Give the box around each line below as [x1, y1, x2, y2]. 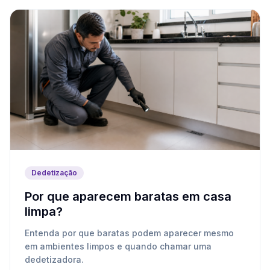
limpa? [25, 204, 63, 219]
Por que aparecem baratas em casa [25, 189, 231, 204]
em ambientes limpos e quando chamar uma [25, 241, 212, 252]
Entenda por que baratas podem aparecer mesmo [25, 228, 234, 239]
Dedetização [31, 168, 77, 178]
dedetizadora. [25, 254, 84, 265]
